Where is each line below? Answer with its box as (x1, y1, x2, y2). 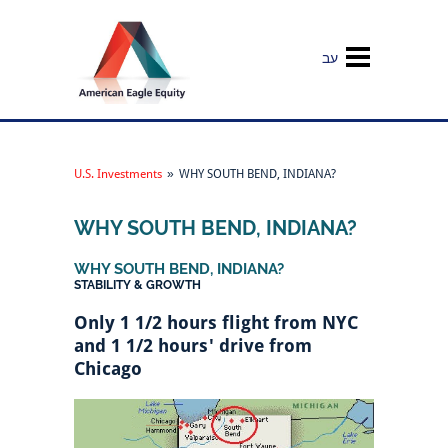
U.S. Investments (74, 167, 162, 181)
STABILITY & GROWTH (74, 278, 201, 292)
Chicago (74, 358, 142, 379)
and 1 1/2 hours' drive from (74, 335, 312, 356)
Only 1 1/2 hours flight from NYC (74, 312, 358, 333)
